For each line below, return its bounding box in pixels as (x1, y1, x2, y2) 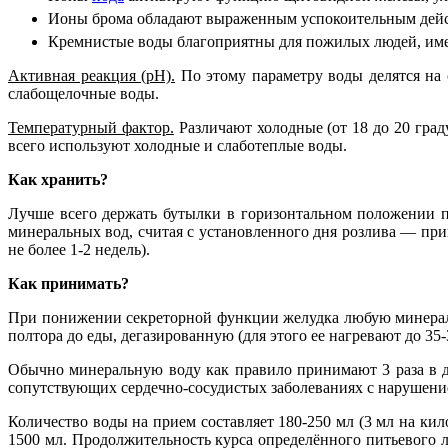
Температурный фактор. (8, 118, 174, 136)
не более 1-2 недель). (8, 240, 150, 258)
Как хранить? (8, 170, 108, 188)
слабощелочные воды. (8, 84, 159, 102)
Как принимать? (8, 274, 129, 292)
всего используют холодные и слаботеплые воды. (8, 136, 347, 154)
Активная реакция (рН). (8, 66, 175, 84)
